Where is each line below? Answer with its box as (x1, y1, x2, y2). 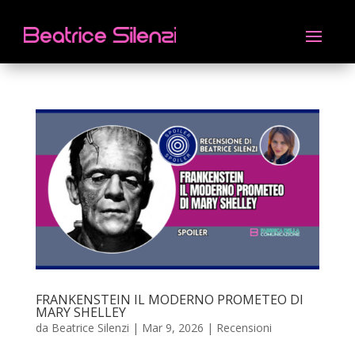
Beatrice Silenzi (51, 319, 129, 335)
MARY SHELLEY (35, 303, 126, 321)
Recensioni (216, 319, 272, 335)
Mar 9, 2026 (141, 319, 204, 335)
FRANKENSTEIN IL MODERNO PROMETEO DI (35, 290, 303, 308)
